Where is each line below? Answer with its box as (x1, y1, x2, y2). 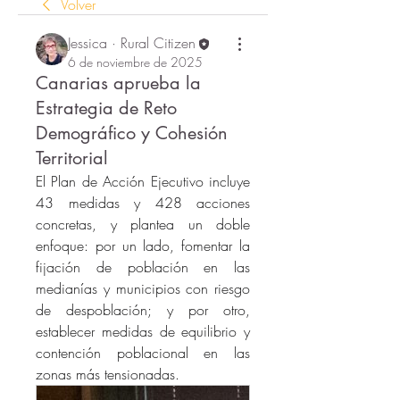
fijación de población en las (36, 257, 250, 278)
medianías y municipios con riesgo (36, 279, 250, 299)
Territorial (36, 146, 108, 171)
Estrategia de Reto (36, 96, 177, 121)
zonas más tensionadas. (36, 364, 179, 385)
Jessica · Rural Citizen (68, 33, 196, 53)
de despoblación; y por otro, (36, 300, 250, 321)
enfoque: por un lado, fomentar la (36, 236, 250, 256)
